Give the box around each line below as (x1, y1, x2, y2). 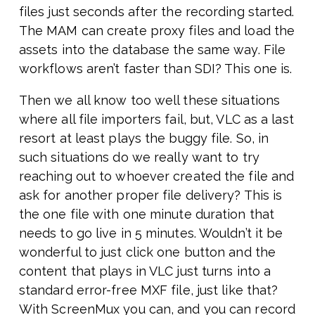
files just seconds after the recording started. (18, 4, 295, 20)
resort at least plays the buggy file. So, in (18, 131, 269, 146)
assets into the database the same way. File (18, 42, 286, 58)
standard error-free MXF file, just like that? (18, 283, 278, 298)
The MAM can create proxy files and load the (18, 23, 295, 39)
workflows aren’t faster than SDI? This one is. (18, 61, 292, 77)
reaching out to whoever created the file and (18, 169, 295, 184)
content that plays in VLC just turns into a (18, 264, 271, 279)
